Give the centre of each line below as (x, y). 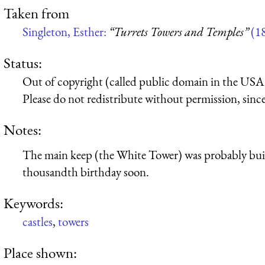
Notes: (22, 130)
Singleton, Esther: (66, 31)
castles (38, 222)
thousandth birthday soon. (86, 172)
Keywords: (33, 203)
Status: (23, 62)
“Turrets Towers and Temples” (179, 31)
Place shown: (40, 253)
